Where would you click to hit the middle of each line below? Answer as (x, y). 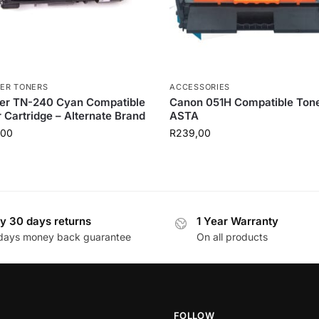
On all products (232, 237)
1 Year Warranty (237, 221)
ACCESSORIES (200, 87)
